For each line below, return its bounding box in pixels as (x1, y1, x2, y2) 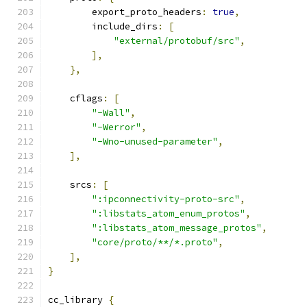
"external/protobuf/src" (114, 35, 240, 47)
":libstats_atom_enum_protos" (92, 208, 245, 219)
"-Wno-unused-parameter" (92, 136, 218, 147)
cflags (48, 93, 103, 104)
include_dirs (48, 21, 158, 32)
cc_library (48, 294, 108, 306)
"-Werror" (92, 121, 141, 133)
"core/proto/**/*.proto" (92, 236, 218, 248)
